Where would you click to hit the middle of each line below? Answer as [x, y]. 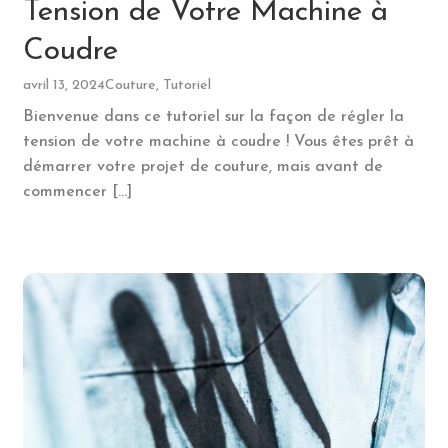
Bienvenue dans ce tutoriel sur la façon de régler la [213, 117]
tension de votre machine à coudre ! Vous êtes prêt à [218, 142]
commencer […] [77, 192]
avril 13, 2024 [63, 86]
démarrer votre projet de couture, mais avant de [202, 167]
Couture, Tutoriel [157, 86]
